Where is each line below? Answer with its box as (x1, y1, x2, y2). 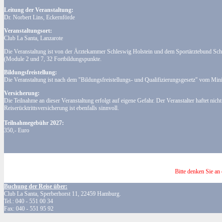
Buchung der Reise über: (4, 183, 67, 190)
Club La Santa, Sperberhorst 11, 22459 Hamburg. (4, 190, 121, 197)
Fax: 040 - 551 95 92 (4, 205, 54, 212)
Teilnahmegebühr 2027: (4, 119, 64, 126)
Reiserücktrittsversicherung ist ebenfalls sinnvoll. (4, 105, 119, 111)
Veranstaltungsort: (4, 27, 52, 34)
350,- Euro (4, 127, 29, 134)
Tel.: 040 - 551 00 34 (4, 198, 53, 205)
